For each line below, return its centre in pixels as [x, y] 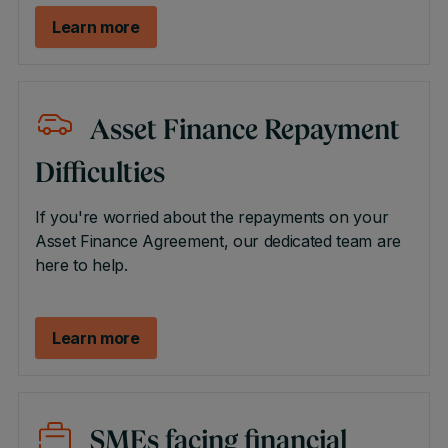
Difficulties [99, 175]
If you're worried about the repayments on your [211, 217]
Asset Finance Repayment [244, 132]
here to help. [83, 265]
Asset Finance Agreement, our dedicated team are [217, 241]
